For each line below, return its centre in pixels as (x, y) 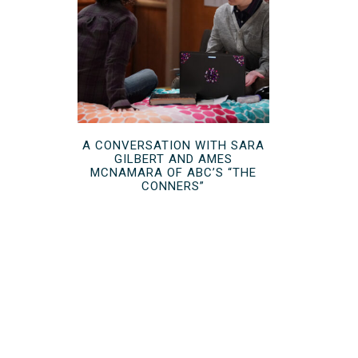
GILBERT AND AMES (173, 159)
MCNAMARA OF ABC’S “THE (173, 172)
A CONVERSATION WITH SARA (173, 145)
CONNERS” (173, 186)
